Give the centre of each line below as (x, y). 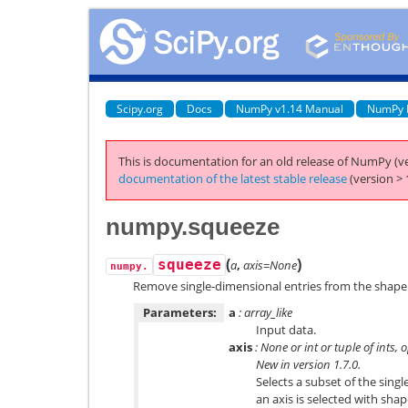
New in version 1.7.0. (308, 364)
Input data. (286, 330)
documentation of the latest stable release (233, 178)
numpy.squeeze (193, 226)
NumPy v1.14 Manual (290, 108)
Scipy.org (140, 108)
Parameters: (180, 312)
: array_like (264, 312)
